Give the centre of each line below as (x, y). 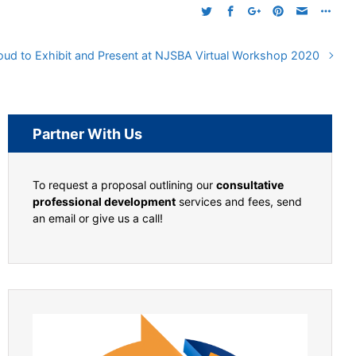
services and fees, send (239, 201)
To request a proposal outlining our (124, 184)
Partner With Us (87, 133)
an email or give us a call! (98, 218)
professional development (104, 201)
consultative (250, 184)
